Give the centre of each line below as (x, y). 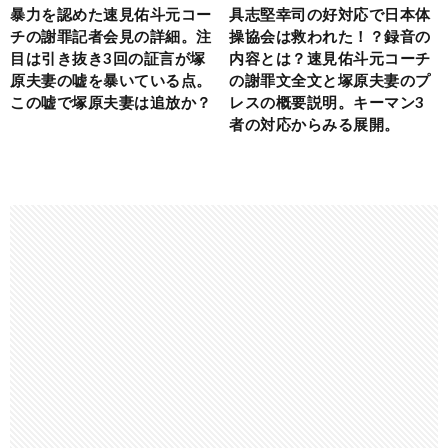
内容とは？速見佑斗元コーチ (330, 57)
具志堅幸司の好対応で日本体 (330, 13)
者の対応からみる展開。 (314, 123)
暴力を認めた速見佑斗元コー (111, 13)
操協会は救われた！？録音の (330, 35)
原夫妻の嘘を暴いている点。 (111, 79)
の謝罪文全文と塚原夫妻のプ (330, 79)
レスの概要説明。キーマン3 (327, 101)
